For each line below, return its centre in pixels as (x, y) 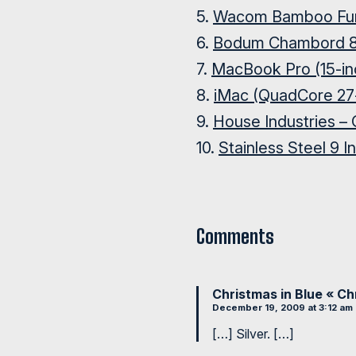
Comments (235, 236)
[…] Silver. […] (253, 334)
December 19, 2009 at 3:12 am (282, 308)
